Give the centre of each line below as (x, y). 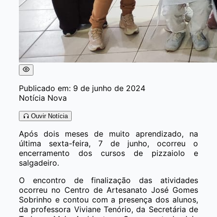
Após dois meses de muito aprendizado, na (108, 133)
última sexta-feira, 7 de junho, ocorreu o (108, 143)
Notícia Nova (43, 98)
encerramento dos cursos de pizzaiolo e (108, 153)
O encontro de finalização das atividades (108, 180)
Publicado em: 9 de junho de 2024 (82, 88)
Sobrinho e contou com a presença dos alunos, (108, 199)
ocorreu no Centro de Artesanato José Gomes (108, 190)
